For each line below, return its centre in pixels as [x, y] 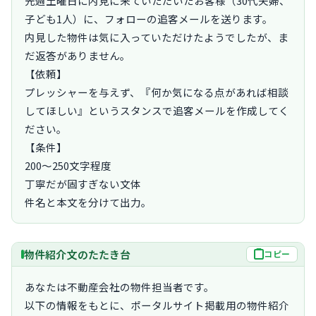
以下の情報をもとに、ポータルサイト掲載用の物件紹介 [157, 305]
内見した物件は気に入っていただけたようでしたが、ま [157, 37]
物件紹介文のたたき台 [78, 254]
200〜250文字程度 [68, 165]
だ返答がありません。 [78, 55]
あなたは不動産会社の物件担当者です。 [120, 286]
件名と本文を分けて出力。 [88, 202]
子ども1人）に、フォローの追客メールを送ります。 [149, 18]
